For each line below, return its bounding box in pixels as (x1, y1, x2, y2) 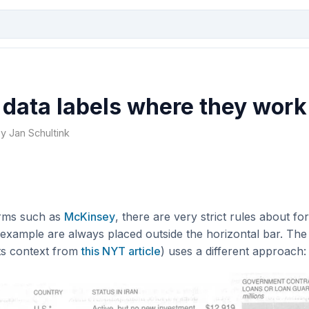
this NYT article (81, 244, 161, 259)
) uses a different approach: (161, 244, 307, 259)
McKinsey (64, 210, 116, 224)
